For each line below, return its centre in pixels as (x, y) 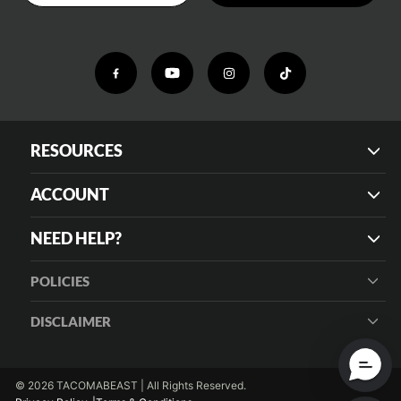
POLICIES (60, 282)
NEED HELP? (76, 239)
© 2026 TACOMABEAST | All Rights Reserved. (131, 386)
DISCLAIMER (71, 322)
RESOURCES (77, 151)
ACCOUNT (70, 195)
